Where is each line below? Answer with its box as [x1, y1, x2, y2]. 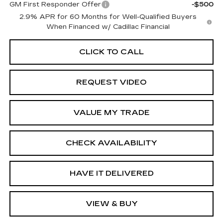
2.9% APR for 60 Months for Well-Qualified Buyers [19, 13, 197, 21]
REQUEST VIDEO [76, 78, 147, 87]
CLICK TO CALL [79, 47, 144, 57]
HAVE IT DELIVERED [69, 169, 154, 178]
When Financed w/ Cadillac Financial [46, 23, 170, 31]
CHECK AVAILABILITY [66, 138, 157, 148]
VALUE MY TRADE [73, 108, 150, 117]
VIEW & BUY [85, 199, 138, 209]
